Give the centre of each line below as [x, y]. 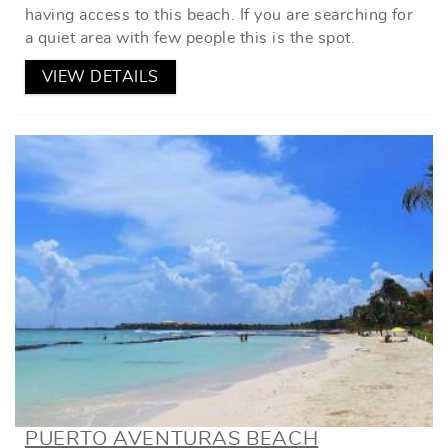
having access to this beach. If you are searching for [219, 14]
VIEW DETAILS [100, 76]
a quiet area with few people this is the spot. [190, 37]
